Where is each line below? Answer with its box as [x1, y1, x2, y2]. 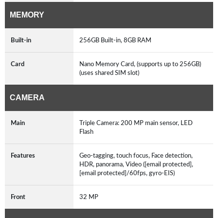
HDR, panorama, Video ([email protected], [79, 161, 193, 168]
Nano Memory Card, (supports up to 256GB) [79, 60, 201, 68]
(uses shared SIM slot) [79, 69, 142, 76]
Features [11, 152, 35, 159]
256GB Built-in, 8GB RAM [79, 36, 154, 44]
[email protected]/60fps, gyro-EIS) [79, 169, 178, 177]
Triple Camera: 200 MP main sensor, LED [79, 119, 193, 127]
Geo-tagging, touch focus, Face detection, [79, 152, 193, 159]
